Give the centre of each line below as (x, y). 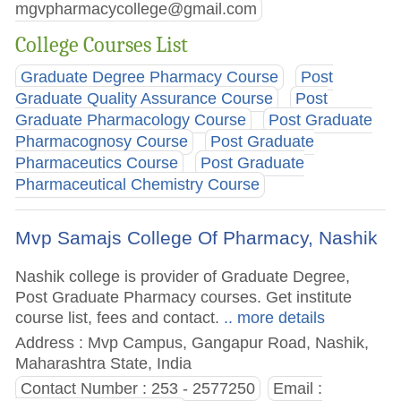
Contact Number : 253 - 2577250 (138, 388)
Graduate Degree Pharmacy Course (150, 77)
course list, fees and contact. (118, 317)
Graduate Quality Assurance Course (145, 99)
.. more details (273, 317)
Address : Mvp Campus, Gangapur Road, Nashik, (192, 342)
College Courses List (102, 44)
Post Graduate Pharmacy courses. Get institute (184, 296)
